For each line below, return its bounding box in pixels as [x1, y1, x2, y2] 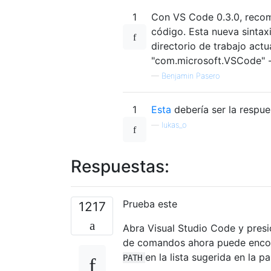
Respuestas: [71, 155, 169, 177]
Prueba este [123, 197, 177, 210]
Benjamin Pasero [162, 71, 220, 80]
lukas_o [162, 120, 186, 129]
